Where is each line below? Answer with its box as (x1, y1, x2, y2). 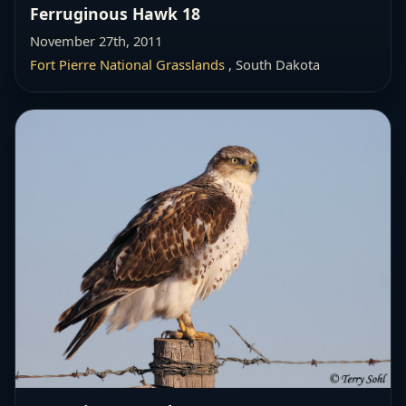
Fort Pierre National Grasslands (30, 54, 225, 73)
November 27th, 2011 (30, 31, 162, 50)
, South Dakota (225, 54, 320, 73)
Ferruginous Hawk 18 (30, 2, 200, 24)
